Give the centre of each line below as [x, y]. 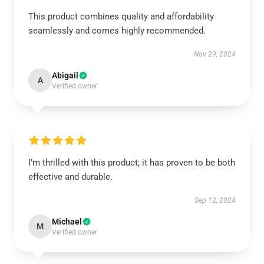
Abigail [65, 75]
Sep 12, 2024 [215, 200]
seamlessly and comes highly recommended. [117, 31]
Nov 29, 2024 [215, 54]
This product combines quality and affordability [121, 16]
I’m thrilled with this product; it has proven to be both [132, 163]
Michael [67, 222]
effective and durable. [70, 177]
